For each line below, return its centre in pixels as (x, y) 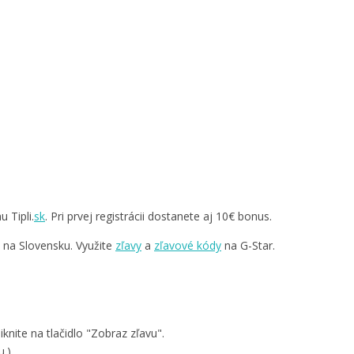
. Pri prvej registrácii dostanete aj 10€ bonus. (158, 217)
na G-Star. (248, 246)
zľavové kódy (188, 246)
